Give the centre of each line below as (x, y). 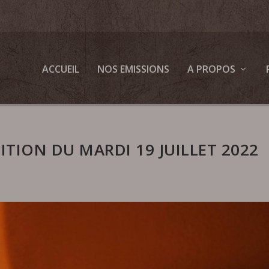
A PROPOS (211, 69)
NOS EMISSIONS (133, 69)
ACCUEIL (60, 69)
